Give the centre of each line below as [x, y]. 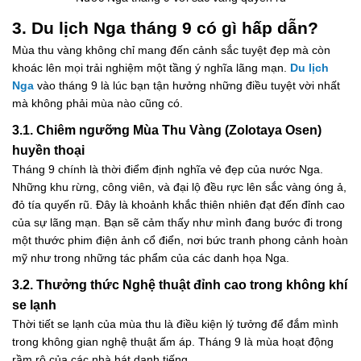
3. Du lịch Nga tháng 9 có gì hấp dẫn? [165, 28]
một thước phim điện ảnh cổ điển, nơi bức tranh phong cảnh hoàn [180, 241]
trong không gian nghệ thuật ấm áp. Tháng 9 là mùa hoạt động [173, 342]
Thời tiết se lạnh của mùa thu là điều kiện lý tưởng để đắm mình [175, 324]
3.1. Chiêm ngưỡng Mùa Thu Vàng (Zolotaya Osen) [167, 130]
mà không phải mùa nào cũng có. [98, 104]
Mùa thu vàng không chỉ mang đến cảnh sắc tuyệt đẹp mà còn [171, 50]
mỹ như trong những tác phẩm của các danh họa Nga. [151, 258]
